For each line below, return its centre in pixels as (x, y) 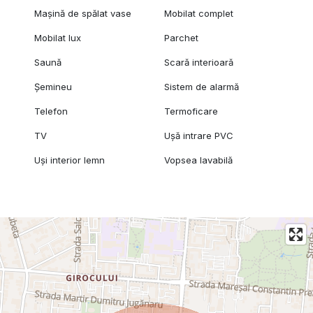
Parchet (182, 37)
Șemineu (53, 86)
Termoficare (191, 111)
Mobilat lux (57, 37)
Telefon (51, 111)
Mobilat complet (199, 13)
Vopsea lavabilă (199, 160)
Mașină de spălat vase (82, 13)
